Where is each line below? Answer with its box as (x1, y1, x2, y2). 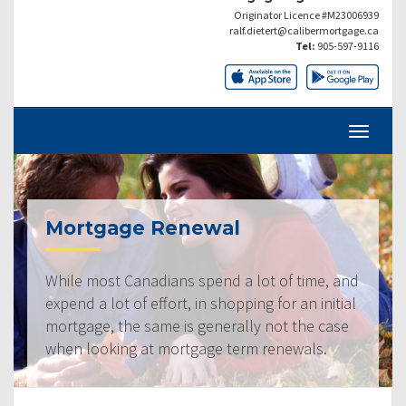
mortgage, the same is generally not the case (45, 314, 349, 336)
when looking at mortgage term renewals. (45, 337, 327, 359)
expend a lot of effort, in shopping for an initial (45, 292, 356, 314)
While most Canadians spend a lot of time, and (45, 269, 359, 291)
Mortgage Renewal (45, 216, 240, 239)
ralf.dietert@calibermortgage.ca (229, 23, 379, 37)
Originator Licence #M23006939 (234, 7, 379, 22)
